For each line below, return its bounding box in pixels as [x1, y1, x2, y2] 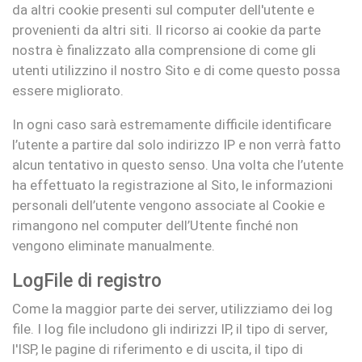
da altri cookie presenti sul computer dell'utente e [12, 2, 314, 18]
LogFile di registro [12, 270, 162, 292]
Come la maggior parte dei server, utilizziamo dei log [12, 300, 333, 317]
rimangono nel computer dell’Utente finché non [12, 217, 298, 234]
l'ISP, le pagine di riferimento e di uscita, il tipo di [12, 340, 303, 357]
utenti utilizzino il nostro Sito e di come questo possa [12, 62, 340, 78]
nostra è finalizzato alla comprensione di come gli [12, 42, 316, 58]
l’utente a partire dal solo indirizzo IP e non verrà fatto [12, 137, 341, 153]
